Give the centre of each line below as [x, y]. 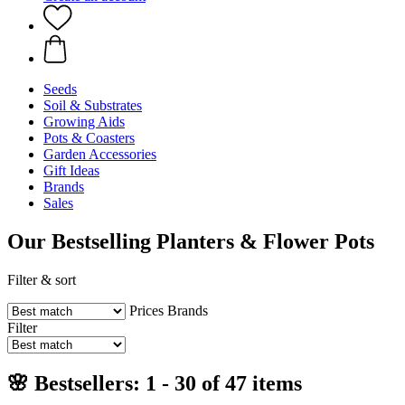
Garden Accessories [100, 154]
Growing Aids [84, 122]
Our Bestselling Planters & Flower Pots [191, 241]
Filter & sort [42, 279]
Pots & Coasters [89, 138]
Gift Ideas [71, 170]
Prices [146, 310]
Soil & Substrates [93, 105]
